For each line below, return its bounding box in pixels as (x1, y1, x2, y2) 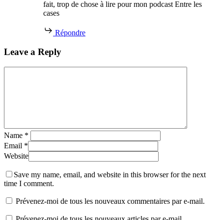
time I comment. (4, 179, 54, 188)
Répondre (55, 28, 85, 37)
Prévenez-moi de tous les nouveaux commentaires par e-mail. (16, 196, 205, 205)
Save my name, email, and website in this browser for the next (14, 170, 206, 179)
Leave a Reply (4, 46, 61, 57)
